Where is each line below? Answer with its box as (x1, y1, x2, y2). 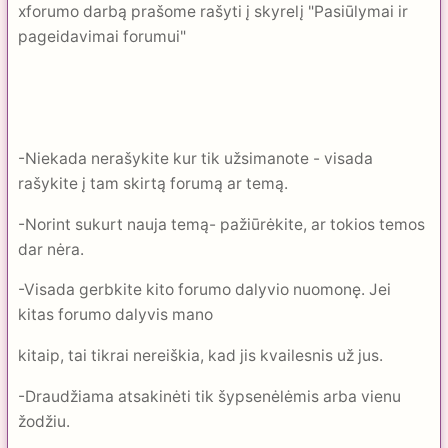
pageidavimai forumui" (18, 27, 186, 47)
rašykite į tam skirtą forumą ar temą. (18, 174, 288, 194)
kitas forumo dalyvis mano (18, 305, 213, 325)
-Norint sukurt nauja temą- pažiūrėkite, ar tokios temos (18, 214, 425, 234)
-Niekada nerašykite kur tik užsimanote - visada (18, 149, 373, 169)
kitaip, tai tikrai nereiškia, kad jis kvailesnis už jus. (18, 346, 383, 366)
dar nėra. (18, 239, 84, 259)
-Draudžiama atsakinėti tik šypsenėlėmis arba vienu (18, 386, 401, 406)
